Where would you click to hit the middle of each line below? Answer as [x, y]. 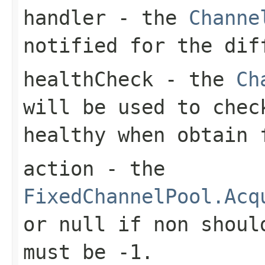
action [59, 168]
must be [70, 252]
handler [64, 17]
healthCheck [88, 79]
